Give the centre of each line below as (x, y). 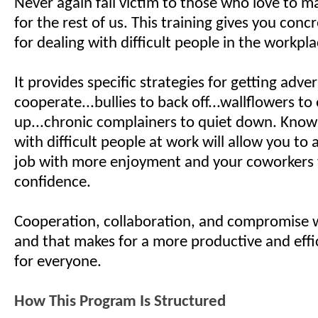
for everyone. (58, 262)
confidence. (53, 183)
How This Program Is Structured (120, 302)
